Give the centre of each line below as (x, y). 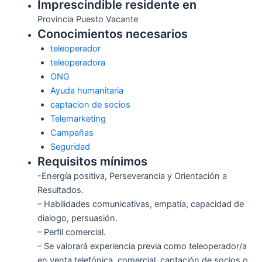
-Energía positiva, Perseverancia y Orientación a (132, 176)
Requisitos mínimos (92, 162)
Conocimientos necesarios (112, 34)
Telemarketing (78, 119)
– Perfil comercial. (71, 232)
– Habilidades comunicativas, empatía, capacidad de (140, 204)
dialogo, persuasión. (77, 218)
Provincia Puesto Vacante (87, 20)
